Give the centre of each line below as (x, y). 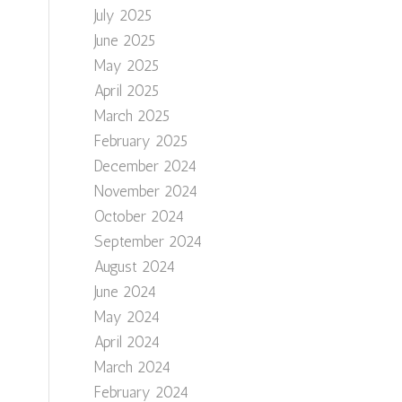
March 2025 (132, 116)
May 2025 (127, 66)
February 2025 (141, 141)
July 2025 (123, 15)
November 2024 (146, 191)
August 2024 (135, 267)
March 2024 (133, 367)
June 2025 (125, 40)
